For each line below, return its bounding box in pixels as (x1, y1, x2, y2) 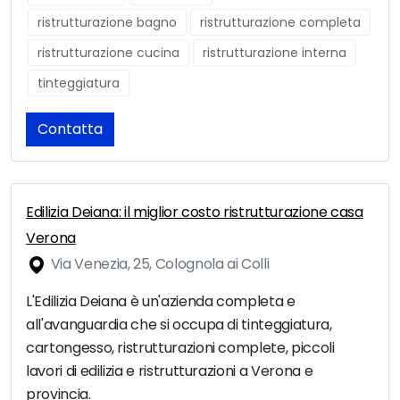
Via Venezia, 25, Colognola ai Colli (47, 254, 270, 275)
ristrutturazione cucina (37, 44, 179, 62)
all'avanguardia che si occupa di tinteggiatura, (26, 314, 332, 336)
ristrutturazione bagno (37, 13, 177, 32)
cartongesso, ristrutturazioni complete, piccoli (26, 337, 335, 359)
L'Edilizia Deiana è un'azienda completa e (26, 291, 296, 312)
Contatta (37, 119, 103, 140)
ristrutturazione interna (203, 44, 346, 62)
